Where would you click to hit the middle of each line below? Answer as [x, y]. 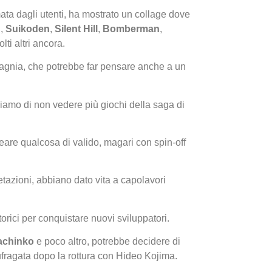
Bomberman [131, 29]
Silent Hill [76, 29]
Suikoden [28, 29]
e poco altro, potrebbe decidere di [107, 242]
